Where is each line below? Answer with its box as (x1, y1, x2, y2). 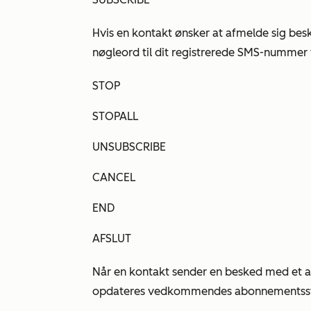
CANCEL (92, 171, 135, 184)
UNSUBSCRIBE (92, 140, 166, 153)
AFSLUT (92, 232, 131, 245)
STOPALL (92, 110, 138, 123)
